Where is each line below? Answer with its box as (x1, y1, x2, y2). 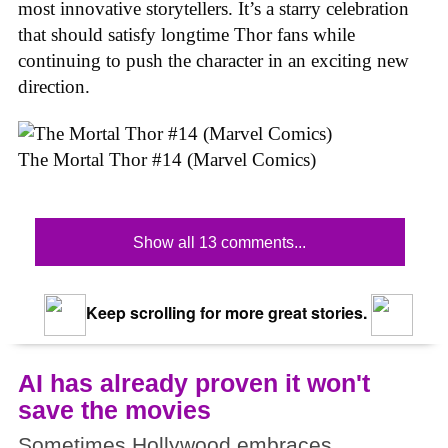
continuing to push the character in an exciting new (18, 50, 409, 72)
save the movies (18, 395, 211, 424)
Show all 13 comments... (133, 233, 307, 251)
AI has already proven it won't (18, 368, 370, 397)
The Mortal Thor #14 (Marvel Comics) (18, 148, 316, 170)
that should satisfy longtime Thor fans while (18, 24, 355, 46)
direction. (18, 76, 90, 98)
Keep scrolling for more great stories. (81, 300, 367, 324)
